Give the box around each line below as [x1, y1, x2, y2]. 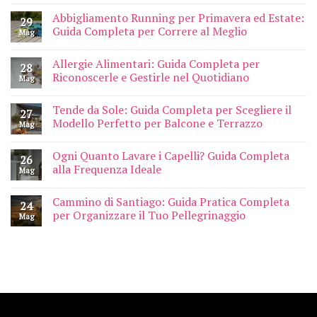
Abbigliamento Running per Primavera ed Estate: [52, 10, 304, 26]
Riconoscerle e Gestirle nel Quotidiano [52, 69, 249, 86]
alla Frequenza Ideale [52, 161, 161, 178]
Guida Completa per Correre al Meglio [52, 23, 247, 40]
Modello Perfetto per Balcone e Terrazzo [52, 115, 263, 132]
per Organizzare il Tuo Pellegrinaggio [52, 207, 246, 224]
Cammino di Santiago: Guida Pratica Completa [52, 194, 289, 210]
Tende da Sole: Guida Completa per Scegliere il [52, 102, 292, 118]
